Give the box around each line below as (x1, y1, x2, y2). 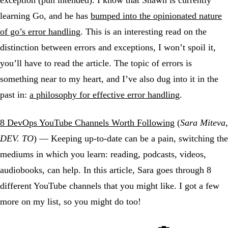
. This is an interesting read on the (80, 26, 207, 37)
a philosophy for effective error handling (30, 90, 180, 100)
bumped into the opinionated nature (91, 11, 222, 21)
